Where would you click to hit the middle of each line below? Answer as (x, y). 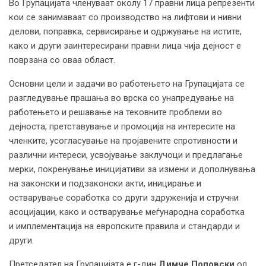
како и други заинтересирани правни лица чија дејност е (125, 45)
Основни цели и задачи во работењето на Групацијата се (127, 83)
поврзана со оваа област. (62, 60)
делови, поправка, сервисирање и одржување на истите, (125, 31)
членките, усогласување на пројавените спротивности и (123, 140)
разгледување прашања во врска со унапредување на (121, 98)
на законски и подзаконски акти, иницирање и (105, 183)
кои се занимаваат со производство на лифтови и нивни (125, 17)
